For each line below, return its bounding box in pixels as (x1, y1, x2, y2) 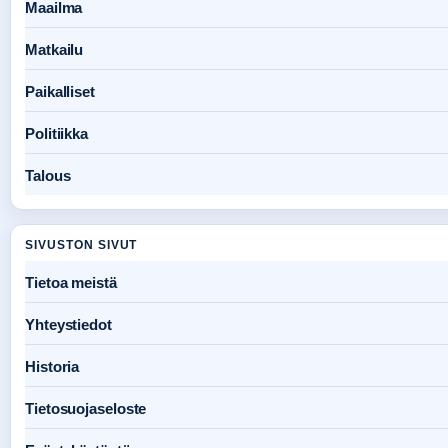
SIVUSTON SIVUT (25, 238, 138, 253)
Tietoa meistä (25, 274, 117, 292)
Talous (25, 167, 71, 185)
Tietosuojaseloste (25, 400, 147, 418)
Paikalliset (25, 83, 95, 101)
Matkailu (25, 41, 84, 59)
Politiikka (25, 125, 88, 143)
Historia (25, 358, 80, 376)
